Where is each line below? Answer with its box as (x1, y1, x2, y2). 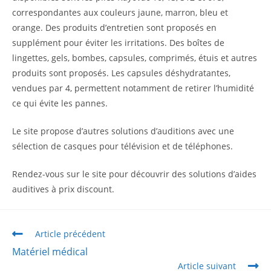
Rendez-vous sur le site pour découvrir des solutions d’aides (12, 168, 256, 180)
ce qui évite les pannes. (12, 97, 108, 109)
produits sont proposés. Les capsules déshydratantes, (12, 67, 230, 79)
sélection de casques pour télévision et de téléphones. (12, 140, 233, 152)
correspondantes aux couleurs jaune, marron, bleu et (12, 7, 228, 18)
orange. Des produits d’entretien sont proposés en (12, 22, 217, 33)
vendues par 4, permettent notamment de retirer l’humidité (12, 82, 254, 94)
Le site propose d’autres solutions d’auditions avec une (12, 125, 234, 137)
